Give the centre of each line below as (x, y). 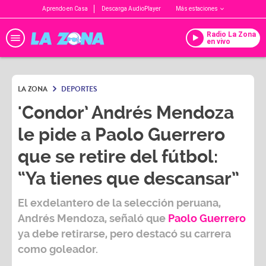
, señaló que (136, 218)
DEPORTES (79, 89)
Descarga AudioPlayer (131, 9)
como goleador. (58, 249)
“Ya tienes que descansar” (129, 178)
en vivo (218, 41)
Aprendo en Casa (65, 9)
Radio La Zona (231, 34)
